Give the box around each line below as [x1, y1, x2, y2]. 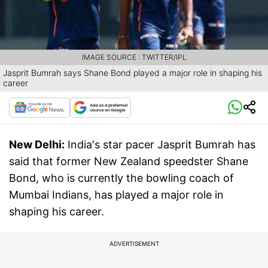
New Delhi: [9, 138, 65, 151]
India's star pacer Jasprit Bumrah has [68, 138, 255, 151]
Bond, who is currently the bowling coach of [9, 172, 234, 185]
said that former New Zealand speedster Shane [9, 155, 248, 168]
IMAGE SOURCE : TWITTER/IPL [81, 53, 187, 62]
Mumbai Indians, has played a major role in [9, 188, 224, 202]
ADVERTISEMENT [109, 240, 159, 248]
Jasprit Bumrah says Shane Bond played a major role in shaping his [3, 68, 262, 78]
